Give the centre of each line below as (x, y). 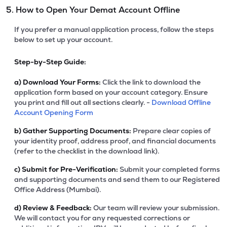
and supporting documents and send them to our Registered (117, 179)
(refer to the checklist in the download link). (87, 151)
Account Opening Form (54, 112)
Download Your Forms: (61, 82)
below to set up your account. (63, 40)
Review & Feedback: (56, 208)
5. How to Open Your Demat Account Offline (93, 10)
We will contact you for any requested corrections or (102, 218)
